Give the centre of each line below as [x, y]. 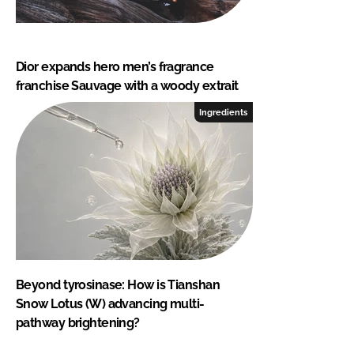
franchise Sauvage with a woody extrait [127, 85]
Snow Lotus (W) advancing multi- [110, 303]
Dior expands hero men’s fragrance [115, 66]
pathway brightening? [78, 322]
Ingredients [224, 112]
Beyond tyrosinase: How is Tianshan [118, 284]
